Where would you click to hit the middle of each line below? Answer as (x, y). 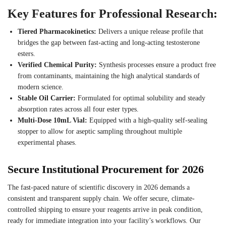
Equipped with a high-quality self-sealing (147, 121)
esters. (26, 54)
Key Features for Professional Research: (112, 14)
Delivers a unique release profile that (150, 32)
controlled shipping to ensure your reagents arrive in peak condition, (105, 210)
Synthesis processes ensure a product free (156, 65)
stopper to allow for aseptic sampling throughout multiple (100, 132)
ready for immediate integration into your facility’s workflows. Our (104, 221)
